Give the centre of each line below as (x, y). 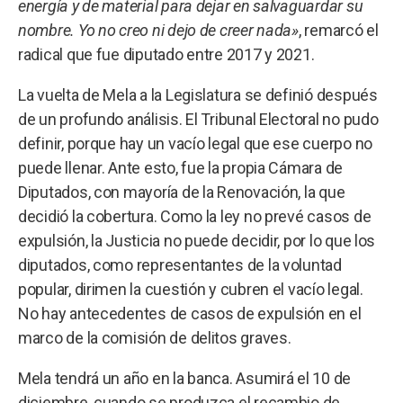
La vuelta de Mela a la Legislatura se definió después (198, 94)
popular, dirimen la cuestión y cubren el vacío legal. (191, 289)
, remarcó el (338, 30)
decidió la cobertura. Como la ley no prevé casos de (195, 216)
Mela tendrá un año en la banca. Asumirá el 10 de (185, 378)
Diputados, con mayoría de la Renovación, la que (182, 192)
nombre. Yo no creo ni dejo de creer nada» (158, 30)
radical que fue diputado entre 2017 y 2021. (166, 54)
